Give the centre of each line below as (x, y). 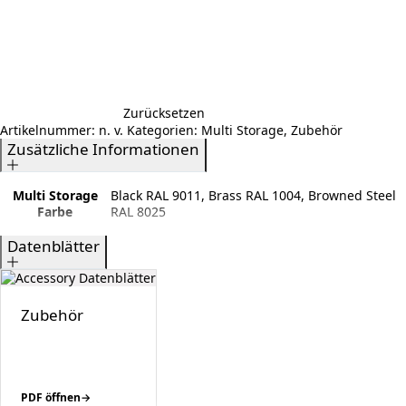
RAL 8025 (138, 211)
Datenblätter (53, 246)
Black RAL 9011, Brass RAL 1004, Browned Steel (253, 195)
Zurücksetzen (164, 112)
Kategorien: (164, 130)
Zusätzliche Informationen (103, 149)
